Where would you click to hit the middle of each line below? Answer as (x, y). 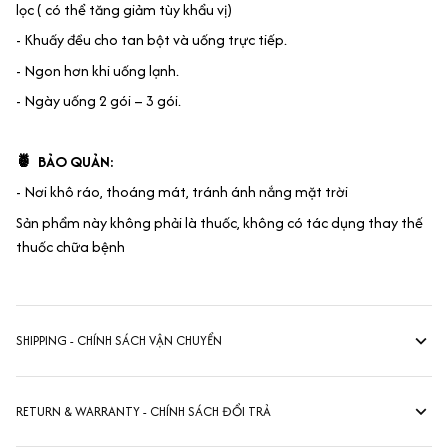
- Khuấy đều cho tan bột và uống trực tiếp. (151, 40)
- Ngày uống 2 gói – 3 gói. (100, 101)
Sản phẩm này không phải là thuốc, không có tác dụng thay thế (219, 222)
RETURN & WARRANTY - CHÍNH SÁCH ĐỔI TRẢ (143, 412)
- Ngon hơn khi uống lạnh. (97, 70)
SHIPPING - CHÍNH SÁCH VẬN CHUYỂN (119, 341)
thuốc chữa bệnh (70, 246)
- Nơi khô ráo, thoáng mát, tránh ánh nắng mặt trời (182, 192)
